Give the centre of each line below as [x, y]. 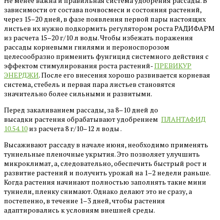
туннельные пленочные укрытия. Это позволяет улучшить [102, 154]
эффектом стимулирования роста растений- [79, 65]
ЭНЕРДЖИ [21, 75]
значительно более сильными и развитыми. [78, 93]
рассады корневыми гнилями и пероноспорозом [87, 47]
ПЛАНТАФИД [183, 119]
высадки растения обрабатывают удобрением [82, 119]
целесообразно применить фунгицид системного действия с [106, 56]
